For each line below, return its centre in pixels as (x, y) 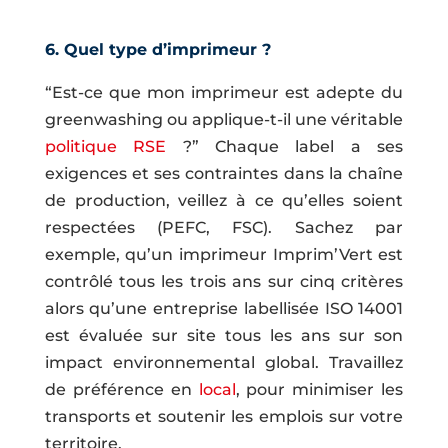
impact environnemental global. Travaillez (224, 362)
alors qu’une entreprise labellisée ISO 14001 (224, 308)
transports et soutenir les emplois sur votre (224, 416)
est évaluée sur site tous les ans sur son (224, 335)
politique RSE (105, 146)
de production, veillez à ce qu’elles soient (224, 200)
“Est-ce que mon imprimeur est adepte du (224, 92)
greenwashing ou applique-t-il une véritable (224, 119)
